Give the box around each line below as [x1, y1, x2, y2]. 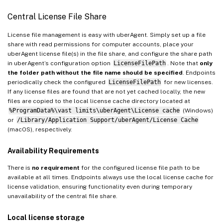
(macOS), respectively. [7, 125, 72, 133]
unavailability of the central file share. [7, 192, 117, 200]
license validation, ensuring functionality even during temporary [7, 183, 192, 190]
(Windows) [181, 107, 213, 114]
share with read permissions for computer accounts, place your [7, 40, 194, 48]
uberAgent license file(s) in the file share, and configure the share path [7, 50, 212, 57]
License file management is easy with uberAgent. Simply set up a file [7, 31, 206, 38]
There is [7, 164, 32, 171]
